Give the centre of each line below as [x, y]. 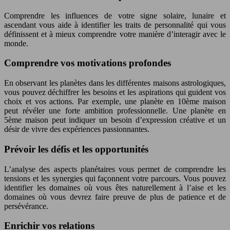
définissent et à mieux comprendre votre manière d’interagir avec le [115, 34]
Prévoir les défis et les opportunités [76, 149]
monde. [16, 43]
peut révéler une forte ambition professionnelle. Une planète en [115, 111]
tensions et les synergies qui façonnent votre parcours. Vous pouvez [115, 178]
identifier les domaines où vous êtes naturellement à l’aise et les [115, 187]
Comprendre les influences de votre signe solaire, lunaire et [115, 15]
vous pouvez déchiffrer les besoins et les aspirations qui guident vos [115, 92]
